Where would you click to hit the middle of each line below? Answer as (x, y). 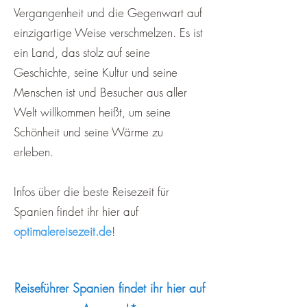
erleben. (34, 152)
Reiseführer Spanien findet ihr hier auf (110, 288)
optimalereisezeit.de (63, 231)
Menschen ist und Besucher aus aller (100, 92)
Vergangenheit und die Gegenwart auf (108, 13)
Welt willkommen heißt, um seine (92, 112)
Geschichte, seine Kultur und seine (96, 72)
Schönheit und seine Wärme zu (88, 132)
